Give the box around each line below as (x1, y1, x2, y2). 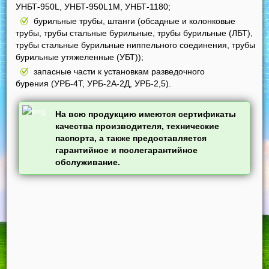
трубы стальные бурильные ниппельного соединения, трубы (16, 40, 256, 50)
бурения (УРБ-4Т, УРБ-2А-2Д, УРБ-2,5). (16, 78, 172, 88)
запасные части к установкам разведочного (34, 66, 205, 76)
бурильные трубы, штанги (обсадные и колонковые (34, 16, 236, 26)
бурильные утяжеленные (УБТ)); (16, 52, 144, 62)
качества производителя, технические (55, 121, 220, 131)
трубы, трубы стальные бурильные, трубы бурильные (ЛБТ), (16, 28, 253, 38)
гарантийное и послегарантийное (55, 145, 198, 155)
